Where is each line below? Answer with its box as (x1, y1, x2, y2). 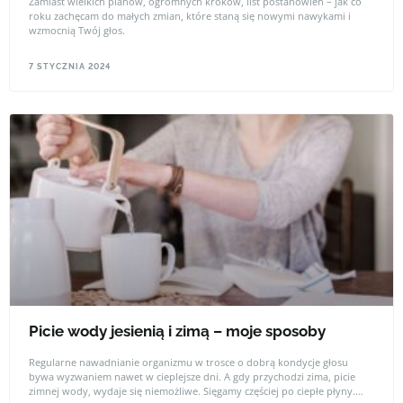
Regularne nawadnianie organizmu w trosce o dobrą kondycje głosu (29, 354, 348, 369)
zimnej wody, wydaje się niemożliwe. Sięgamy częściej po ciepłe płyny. (29, 383, 355, 398)
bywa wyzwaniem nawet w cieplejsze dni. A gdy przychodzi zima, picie (29, 369, 355, 383)
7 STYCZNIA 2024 (29, 62, 111, 71)
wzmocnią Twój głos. (29, 22, 125, 37)
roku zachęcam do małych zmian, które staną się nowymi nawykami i (29, 8, 351, 22)
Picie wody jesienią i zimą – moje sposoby (29, 321, 326, 340)
